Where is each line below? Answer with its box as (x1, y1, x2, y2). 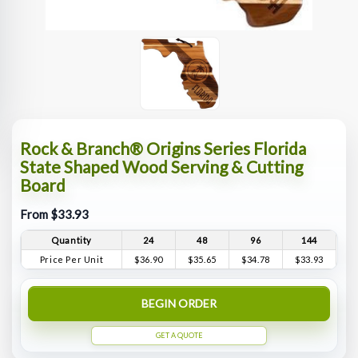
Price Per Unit (39, 254, 104, 265)
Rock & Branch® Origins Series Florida (20, 138, 307, 159)
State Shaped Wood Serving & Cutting (20, 157, 304, 177)
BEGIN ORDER (141, 296, 217, 311)
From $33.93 (20, 207, 89, 222)
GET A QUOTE (155, 330, 203, 340)
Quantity (51, 235, 92, 246)
